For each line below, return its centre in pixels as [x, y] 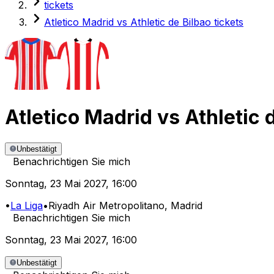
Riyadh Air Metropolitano [106, 206]
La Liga [27, 206]
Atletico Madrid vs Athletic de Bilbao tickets [144, 22]
